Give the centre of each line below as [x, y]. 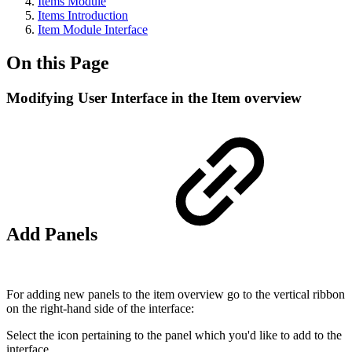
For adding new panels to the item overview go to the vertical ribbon [176, 294]
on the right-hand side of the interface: [102, 308]
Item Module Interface [93, 29]
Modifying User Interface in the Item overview [154, 97]
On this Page [58, 62]
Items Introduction [83, 15]
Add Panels [54, 234]
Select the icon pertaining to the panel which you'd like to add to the [174, 335]
